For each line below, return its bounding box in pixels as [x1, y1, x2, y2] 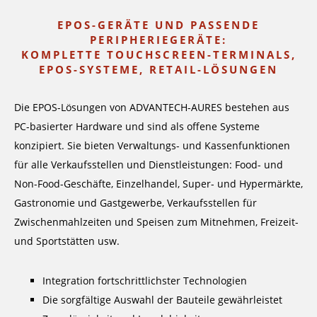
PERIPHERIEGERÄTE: [90, 33, 227, 47]
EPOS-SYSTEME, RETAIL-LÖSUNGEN [39, 62, 278, 76]
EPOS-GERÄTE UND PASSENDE [57, 18, 260, 32]
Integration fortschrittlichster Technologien [42, 274, 247, 288]
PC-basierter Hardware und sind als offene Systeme [14, 120, 260, 134]
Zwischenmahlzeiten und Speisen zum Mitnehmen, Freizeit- [14, 215, 299, 229]
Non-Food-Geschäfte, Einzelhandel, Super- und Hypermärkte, [14, 177, 303, 191]
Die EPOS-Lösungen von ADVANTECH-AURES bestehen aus [14, 100, 289, 115]
